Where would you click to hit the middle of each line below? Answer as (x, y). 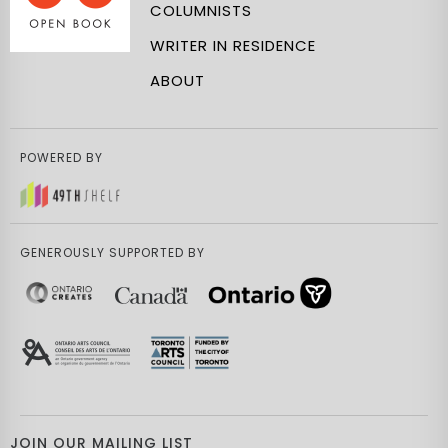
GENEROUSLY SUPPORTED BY (112, 252)
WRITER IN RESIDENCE (233, 46)
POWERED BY (61, 158)
